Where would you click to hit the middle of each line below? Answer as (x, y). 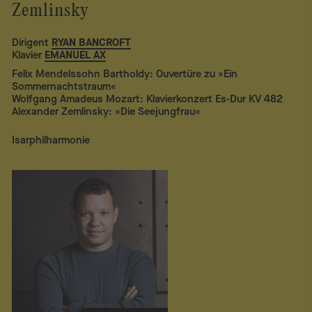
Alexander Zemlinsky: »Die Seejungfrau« (107, 111)
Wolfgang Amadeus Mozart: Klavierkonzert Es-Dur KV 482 (148, 99)
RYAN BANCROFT (92, 43)
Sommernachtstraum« (64, 86)
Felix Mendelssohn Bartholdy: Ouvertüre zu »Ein (125, 73)
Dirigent (31, 43)
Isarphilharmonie (51, 140)
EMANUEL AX (76, 55)
